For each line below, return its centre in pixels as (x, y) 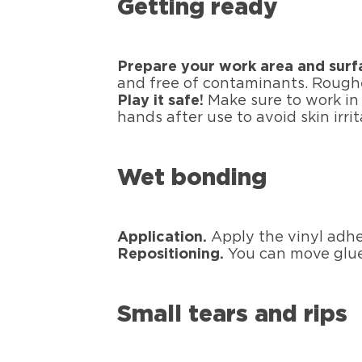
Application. (162, 238)
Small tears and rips (233, 316)
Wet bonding (192, 179)
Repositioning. (171, 255)
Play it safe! (161, 101)
